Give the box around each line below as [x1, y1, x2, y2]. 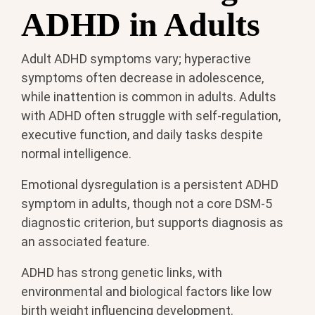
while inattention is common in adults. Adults [21, 89, 276, 104]
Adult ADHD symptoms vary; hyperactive [21, 51, 251, 66]
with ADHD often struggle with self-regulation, [21, 108, 281, 123]
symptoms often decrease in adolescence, [21, 70, 264, 85]
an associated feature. [21, 233, 150, 249]
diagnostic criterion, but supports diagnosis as [21, 214, 283, 230]
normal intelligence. [21, 146, 131, 161]
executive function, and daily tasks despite [21, 127, 263, 142]
